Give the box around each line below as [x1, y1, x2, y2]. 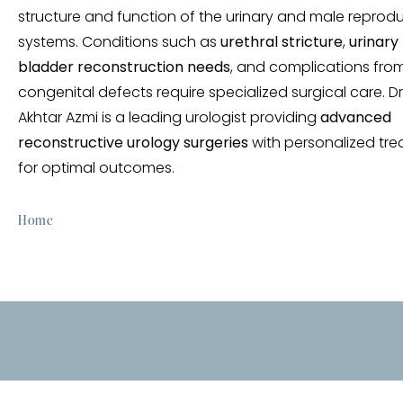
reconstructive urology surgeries [18, 136, 248, 151]
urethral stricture [220, 35, 343, 50]
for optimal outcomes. [18, 161, 175, 176]
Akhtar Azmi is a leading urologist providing [18, 111, 320, 126]
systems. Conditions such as [18, 35, 220, 50]
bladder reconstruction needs [18, 60, 230, 76]
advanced [320, 111, 391, 126]
